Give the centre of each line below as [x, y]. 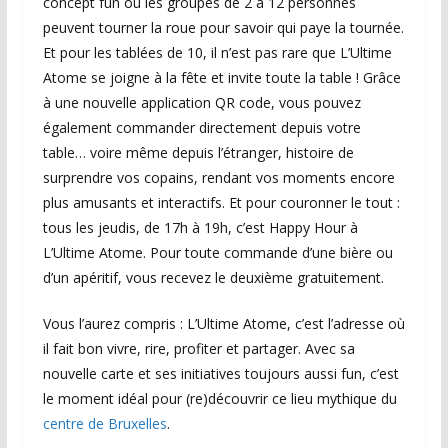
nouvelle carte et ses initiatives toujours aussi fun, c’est [220, 373]
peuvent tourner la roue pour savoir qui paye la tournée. [223, 27]
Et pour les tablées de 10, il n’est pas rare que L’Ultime [217, 52]
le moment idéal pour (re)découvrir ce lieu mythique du [219, 398]
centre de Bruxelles [104, 423]
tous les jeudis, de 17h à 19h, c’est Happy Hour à [200, 227]
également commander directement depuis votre [201, 127]
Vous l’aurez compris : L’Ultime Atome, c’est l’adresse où [223, 323]
